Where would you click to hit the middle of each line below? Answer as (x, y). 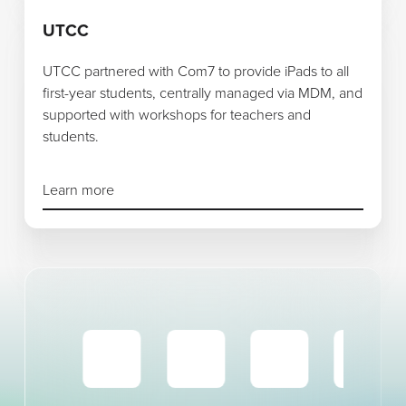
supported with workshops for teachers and (177, 116)
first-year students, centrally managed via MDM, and (203, 94)
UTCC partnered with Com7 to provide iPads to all (196, 72)
